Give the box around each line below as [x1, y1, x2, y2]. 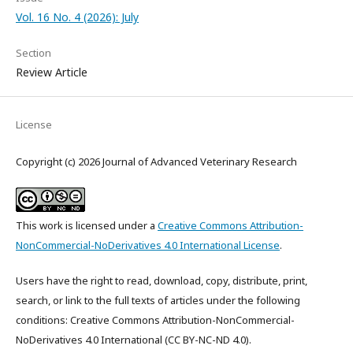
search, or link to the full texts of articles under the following [16, 293, 300, 307]
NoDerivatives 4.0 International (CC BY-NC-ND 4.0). [16, 333, 251, 347]
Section [16, 46, 51, 60]
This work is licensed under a [16, 218, 158, 232]
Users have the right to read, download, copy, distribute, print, [16, 273, 307, 288]
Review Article [16, 65, 87, 80]
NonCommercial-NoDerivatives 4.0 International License [16, 238, 280, 252]
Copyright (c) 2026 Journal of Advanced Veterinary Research [16, 154, 297, 169]
